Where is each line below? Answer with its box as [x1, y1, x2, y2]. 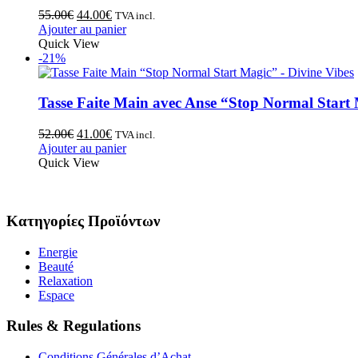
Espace [38, 288, 74, 302]
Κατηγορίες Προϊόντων [6, 212, 160, 229]
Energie [38, 245, 78, 259]
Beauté [38, 259, 74, 273]
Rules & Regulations [6, 317, 141, 335]
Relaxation [38, 273, 93, 288]
